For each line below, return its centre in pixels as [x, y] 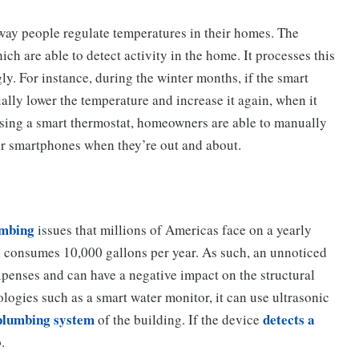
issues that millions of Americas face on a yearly [173, 229]
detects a [289, 319]
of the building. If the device [179, 319]
